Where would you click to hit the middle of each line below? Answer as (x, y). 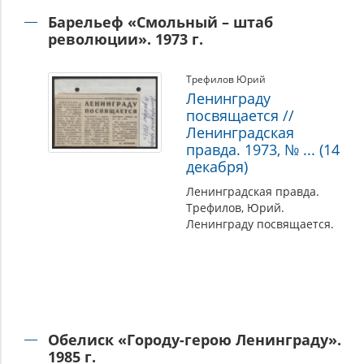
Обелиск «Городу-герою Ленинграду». (195, 340)
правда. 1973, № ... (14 (263, 149)
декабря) (217, 167)
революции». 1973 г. (126, 39)
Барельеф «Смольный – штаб (161, 22)
